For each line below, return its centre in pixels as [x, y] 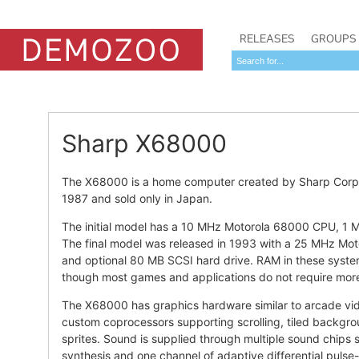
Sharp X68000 [145, 143]
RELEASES [267, 38]
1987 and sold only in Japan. [137, 198]
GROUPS [334, 38]
